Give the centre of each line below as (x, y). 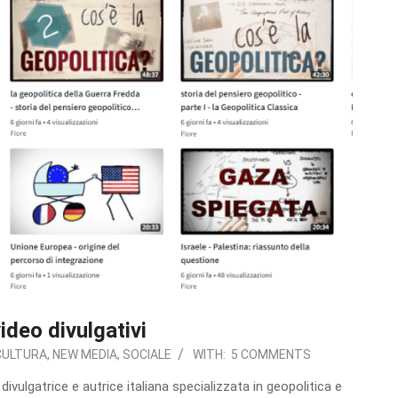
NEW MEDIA (85, 355)
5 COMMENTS (271, 355)
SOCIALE (147, 355)
